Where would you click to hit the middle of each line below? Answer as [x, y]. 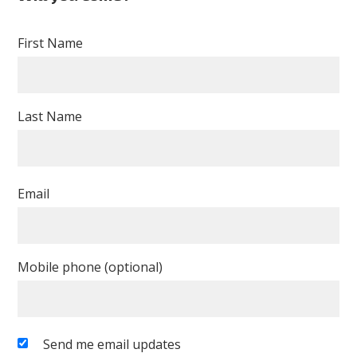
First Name [51, 43]
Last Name [50, 117]
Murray [269, 16]
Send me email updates [112, 345]
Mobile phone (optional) [90, 267]
